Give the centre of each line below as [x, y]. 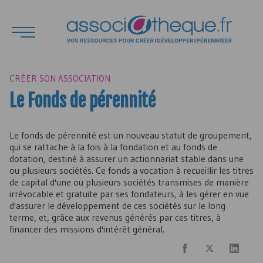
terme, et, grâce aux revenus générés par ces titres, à [115, 217]
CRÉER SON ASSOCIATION [60, 78]
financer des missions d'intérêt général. [87, 229]
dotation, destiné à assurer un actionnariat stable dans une [127, 159]
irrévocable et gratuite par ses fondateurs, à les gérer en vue [129, 194]
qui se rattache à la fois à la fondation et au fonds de [113, 147]
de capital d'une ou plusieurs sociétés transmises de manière [129, 182]
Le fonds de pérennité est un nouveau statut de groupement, [131, 135]
